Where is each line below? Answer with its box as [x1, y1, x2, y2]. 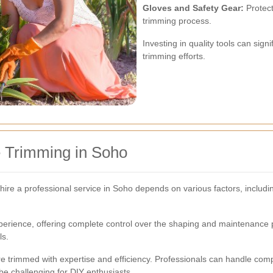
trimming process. [143, 16, 211, 26]
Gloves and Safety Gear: [143, 3, 244, 13]
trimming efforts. [143, 51, 205, 62]
